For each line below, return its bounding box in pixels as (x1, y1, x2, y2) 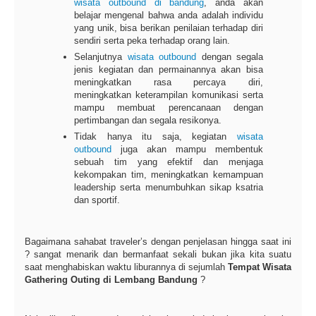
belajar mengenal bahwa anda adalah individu (74, 9, 263, 20)
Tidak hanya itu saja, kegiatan (74, 130, 237, 142)
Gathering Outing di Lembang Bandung (25, 274, 197, 285)
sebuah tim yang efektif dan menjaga (74, 156, 263, 167)
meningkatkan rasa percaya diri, (74, 76, 263, 87)
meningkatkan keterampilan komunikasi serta (74, 89, 263, 100)
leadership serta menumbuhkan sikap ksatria (74, 181, 263, 193)
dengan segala (196, 51, 263, 62)
